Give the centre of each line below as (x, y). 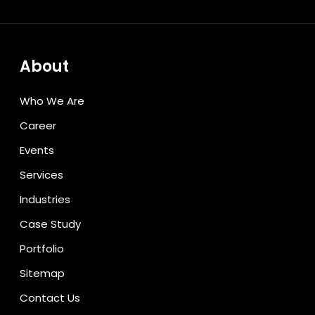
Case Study (50, 224)
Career (38, 125)
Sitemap (42, 273)
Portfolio (42, 248)
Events (37, 150)
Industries (45, 199)
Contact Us (50, 297)
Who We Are (52, 101)
